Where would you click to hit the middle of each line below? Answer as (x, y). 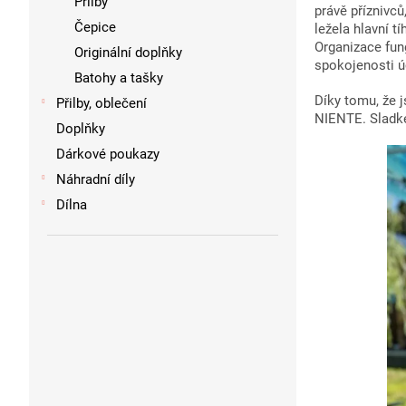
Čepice (95, 28)
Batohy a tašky (119, 78)
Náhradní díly (96, 180)
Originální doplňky (128, 53)
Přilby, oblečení (101, 104)
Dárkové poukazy (108, 155)
